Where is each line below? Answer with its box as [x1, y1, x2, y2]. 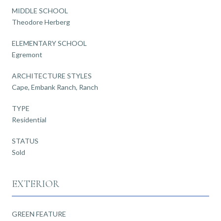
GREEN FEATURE [12, 209, 66, 218]
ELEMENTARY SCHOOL [12, 38, 87, 47]
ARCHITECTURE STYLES [12, 71, 92, 80]
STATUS [12, 136, 38, 145]
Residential [12, 115, 46, 124]
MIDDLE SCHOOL [12, 6, 68, 15]
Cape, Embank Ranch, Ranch [12, 82, 98, 91]
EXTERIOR [12, 178, 59, 190]
